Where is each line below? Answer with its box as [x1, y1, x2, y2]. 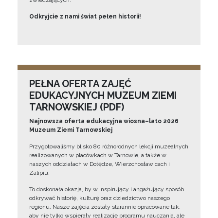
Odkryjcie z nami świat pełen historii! [29, 13, 141, 20]
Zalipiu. [29, 169, 50, 176]
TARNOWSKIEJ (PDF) [29, 101, 124, 113]
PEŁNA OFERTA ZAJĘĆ [29, 78, 131, 90]
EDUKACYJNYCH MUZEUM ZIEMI [29, 90, 177, 101]
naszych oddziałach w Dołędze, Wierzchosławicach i [29, 161, 170, 167]
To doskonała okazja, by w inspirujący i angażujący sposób [29, 186, 184, 193]
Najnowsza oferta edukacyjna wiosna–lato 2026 [29, 118, 179, 125]
